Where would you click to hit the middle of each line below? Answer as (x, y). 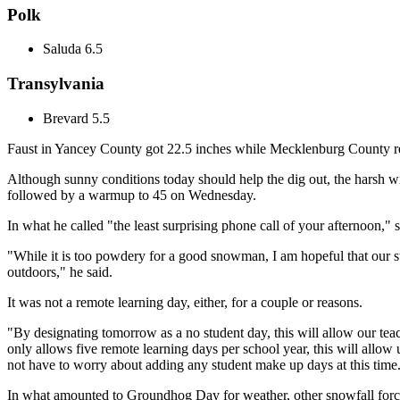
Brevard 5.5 (76, 118)
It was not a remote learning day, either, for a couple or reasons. (185, 302)
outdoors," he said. (60, 271)
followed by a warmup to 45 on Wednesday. (132, 195)
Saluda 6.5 (73, 49)
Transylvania (56, 84)
